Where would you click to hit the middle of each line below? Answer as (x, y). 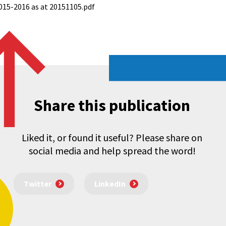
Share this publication (112, 105)
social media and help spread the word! (112, 151)
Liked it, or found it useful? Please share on (112, 137)
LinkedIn (110, 184)
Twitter (37, 184)
